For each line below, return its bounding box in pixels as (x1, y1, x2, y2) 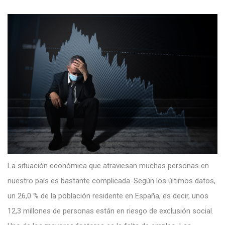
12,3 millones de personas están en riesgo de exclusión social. (8, 206, 213, 215)
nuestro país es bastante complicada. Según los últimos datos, (8, 176, 215, 185)
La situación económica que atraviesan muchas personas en (8, 161, 209, 170)
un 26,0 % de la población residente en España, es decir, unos (8, 191, 208, 200)
